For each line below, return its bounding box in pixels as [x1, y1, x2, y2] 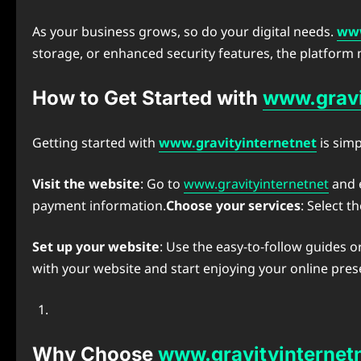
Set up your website [32, 238, 160, 255]
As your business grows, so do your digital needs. [32, 23, 337, 40]
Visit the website [32, 175, 140, 193]
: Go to [140, 175, 184, 193]
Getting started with [32, 134, 159, 151]
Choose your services [166, 197, 301, 214]
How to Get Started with [32, 86, 263, 110]
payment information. [32, 197, 166, 214]
